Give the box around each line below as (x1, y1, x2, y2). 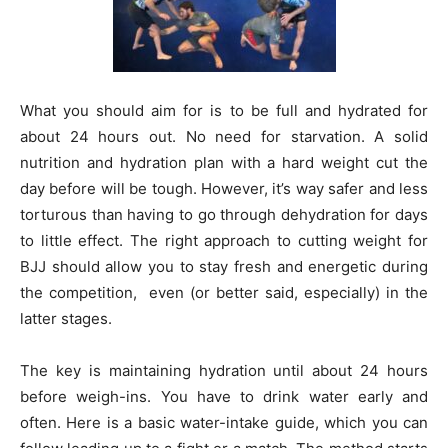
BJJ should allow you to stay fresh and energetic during (20, 256, 428, 276)
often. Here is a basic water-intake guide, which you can (20, 412, 428, 432)
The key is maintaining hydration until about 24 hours (20, 360, 428, 380)
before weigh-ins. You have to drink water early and (20, 386, 428, 406)
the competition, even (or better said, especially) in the (20, 282, 428, 302)
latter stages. (20, 308, 112, 328)
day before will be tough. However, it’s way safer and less (20, 178, 428, 198)
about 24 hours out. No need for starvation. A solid (20, 126, 428, 146)
